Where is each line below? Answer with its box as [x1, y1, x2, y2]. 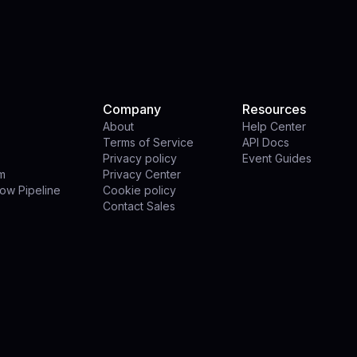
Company [102, 101, 161, 117]
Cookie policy [102, 183, 176, 197]
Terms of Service [102, 135, 194, 149]
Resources [242, 101, 306, 117]
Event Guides [242, 151, 312, 165]
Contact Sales [102, 199, 175, 213]
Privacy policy [102, 151, 177, 165]
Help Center [242, 120, 306, 133]
